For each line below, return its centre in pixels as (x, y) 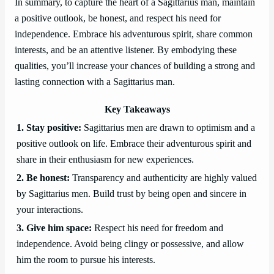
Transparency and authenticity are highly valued (163, 178)
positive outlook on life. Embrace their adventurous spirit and (134, 144)
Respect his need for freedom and (157, 228)
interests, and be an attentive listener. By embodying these (126, 50)
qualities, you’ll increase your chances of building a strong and (135, 66)
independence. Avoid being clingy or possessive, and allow (130, 244)
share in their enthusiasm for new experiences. (105, 160)
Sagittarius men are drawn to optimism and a (168, 128)
